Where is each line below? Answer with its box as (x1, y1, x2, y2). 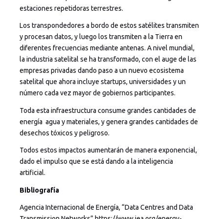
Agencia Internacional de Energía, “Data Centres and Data (20, 203, 193, 212)
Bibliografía (20, 186, 59, 194)
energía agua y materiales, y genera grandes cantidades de (20, 117, 198, 126)
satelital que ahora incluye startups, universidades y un (20, 78, 186, 86)
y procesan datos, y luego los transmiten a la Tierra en (20, 33, 182, 41)
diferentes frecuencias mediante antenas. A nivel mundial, (20, 44, 195, 52)
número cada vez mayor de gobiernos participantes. (20, 89, 175, 97)
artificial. (20, 169, 45, 177)
